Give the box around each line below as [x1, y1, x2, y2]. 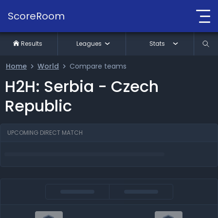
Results [21, 39, 43, 48]
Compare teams [70, 61, 127, 71]
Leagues [76, 39, 102, 48]
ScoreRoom [8, 9, 65, 23]
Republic [5, 95, 72, 117]
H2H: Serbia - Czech [5, 75, 159, 97]
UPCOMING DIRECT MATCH [7, 128, 83, 137]
